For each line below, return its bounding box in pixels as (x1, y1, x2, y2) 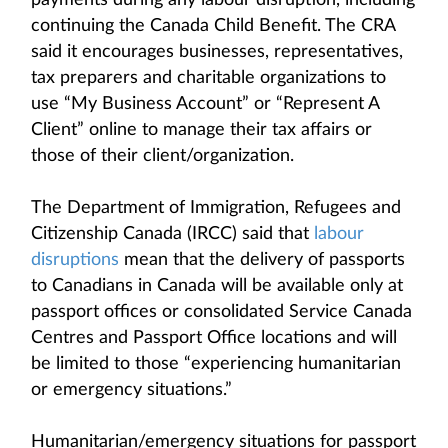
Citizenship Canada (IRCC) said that (31, 225, 314, 243)
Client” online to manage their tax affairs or (31, 121, 372, 139)
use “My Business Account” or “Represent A (31, 95, 379, 113)
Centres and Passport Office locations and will (31, 329, 397, 347)
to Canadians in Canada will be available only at (31, 277, 403, 295)
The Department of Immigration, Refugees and (31, 199, 401, 217)
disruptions (31, 251, 119, 269)
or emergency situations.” (31, 381, 232, 399)
